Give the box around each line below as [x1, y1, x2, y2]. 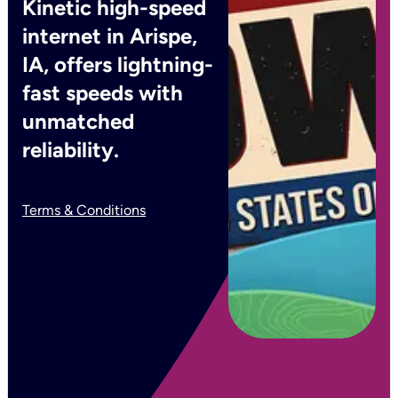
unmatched [22, 108, 134, 134]
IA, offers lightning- [22, 52, 213, 77]
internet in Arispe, [22, 23, 197, 49]
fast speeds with [22, 80, 183, 106]
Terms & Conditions [22, 202, 146, 219]
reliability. [22, 137, 119, 163]
